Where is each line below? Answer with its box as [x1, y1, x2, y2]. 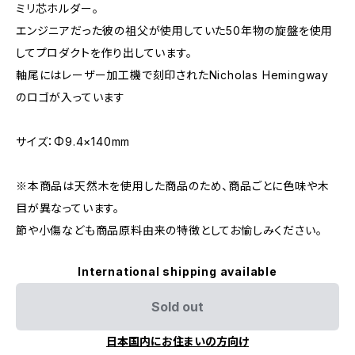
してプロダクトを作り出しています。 [16, 46, 193, 59]
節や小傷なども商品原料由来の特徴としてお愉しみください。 [16, 223, 323, 237]
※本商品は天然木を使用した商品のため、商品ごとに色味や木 [16, 179, 330, 193]
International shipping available [78, 265, 277, 278]
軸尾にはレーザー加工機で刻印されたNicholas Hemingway [16, 68, 329, 82]
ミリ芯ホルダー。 [16, 2, 99, 15]
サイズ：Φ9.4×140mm [16, 135, 131, 148]
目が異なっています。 [16, 201, 120, 215]
